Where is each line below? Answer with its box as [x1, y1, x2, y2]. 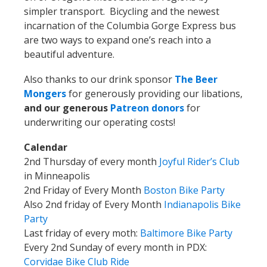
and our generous [24, 101, 110, 115]
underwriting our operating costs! [24, 116, 175, 129]
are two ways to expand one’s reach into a [24, 33, 211, 47]
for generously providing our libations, [66, 87, 243, 101]
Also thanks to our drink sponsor [24, 73, 175, 86]
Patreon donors [110, 101, 184, 115]
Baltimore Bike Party [140, 226, 232, 240]
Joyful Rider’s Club [159, 155, 240, 169]
